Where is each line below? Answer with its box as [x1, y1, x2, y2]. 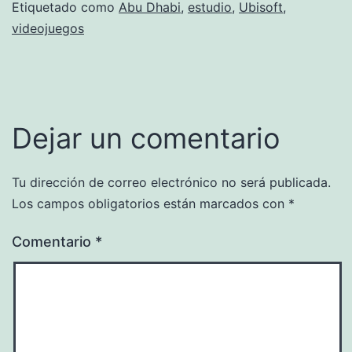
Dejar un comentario [12, 120, 280, 156]
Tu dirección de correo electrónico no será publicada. [12, 174, 331, 190]
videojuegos [12, 20, 84, 36]
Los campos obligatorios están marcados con [12, 195, 288, 211]
